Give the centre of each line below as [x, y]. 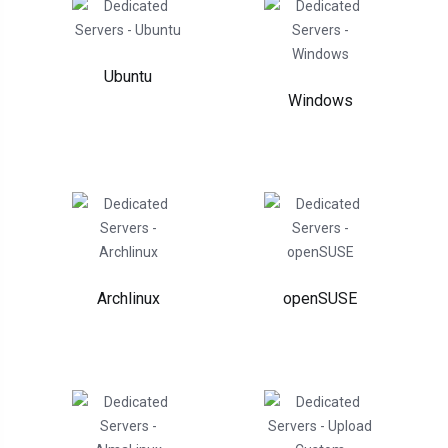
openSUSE [320, 299]
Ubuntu [128, 77]
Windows [320, 101]
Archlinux [128, 299]
